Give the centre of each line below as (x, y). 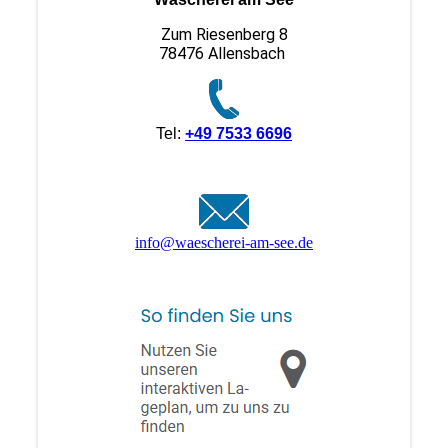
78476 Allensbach (224, 53)
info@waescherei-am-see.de (224, 242)
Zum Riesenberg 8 (224, 34)
